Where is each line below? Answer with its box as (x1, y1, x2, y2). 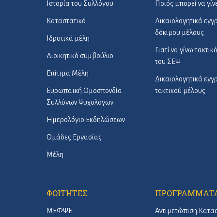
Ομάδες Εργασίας (46, 133, 102, 141)
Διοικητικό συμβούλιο (46, 52, 113, 60)
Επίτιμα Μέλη (46, 69, 89, 77)
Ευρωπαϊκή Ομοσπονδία (46, 87, 122, 94)
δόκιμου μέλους (155, 29, 204, 36)
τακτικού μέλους (155, 87, 205, 94)
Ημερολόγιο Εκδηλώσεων (46, 116, 125, 124)
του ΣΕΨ (155, 58, 181, 65)
